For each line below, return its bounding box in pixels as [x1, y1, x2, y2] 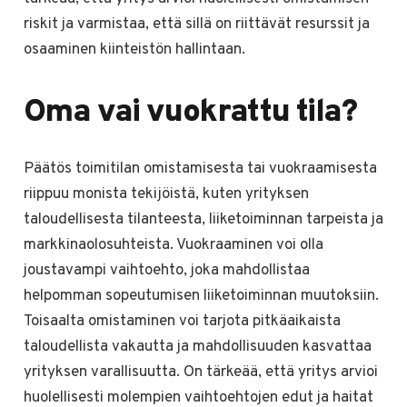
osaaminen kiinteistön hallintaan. [23, 40, 245, 61]
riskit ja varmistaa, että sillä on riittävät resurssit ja [23, 15, 370, 35]
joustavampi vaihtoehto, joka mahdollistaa [23, 260, 310, 281]
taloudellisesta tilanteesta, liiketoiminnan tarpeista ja [23, 209, 383, 230]
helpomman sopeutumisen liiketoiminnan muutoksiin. [23, 285, 379, 306]
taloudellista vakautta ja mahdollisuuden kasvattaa [23, 336, 372, 357]
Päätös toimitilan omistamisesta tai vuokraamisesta [23, 158, 377, 179]
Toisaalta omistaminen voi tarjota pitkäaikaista [23, 311, 341, 332]
